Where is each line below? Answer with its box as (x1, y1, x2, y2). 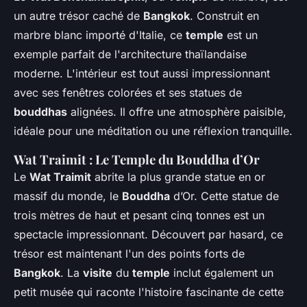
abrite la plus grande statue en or (91, 170, 265, 184)
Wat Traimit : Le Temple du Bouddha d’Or (14, 151, 260, 169)
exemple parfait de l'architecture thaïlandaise (14, 47, 247, 62)
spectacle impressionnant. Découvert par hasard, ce (14, 228, 283, 242)
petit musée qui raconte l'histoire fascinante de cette (14, 285, 284, 299)
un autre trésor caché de (14, 9, 143, 23)
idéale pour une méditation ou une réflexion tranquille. (14, 124, 293, 138)
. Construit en (190, 9, 259, 23)
